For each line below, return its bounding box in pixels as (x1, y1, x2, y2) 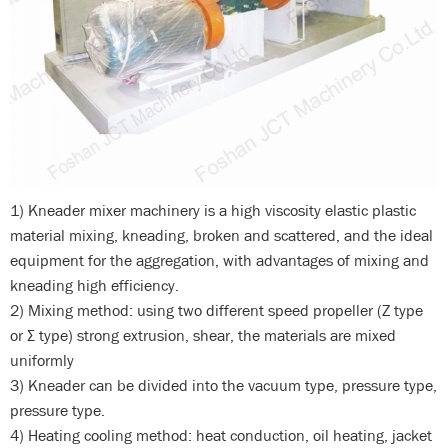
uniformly (10, 349, 74, 371)
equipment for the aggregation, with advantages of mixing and (10, 249, 429, 271)
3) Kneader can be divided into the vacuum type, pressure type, (10, 374, 437, 396)
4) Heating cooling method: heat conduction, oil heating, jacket (10, 424, 432, 446)
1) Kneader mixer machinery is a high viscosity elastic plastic (10, 199, 416, 221)
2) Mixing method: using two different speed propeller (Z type (10, 299, 423, 321)
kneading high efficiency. (10, 274, 179, 296)
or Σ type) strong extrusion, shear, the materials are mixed (10, 324, 396, 346)
